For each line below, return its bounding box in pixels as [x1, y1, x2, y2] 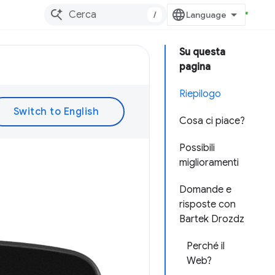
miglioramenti [179, 157, 239, 169]
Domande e [179, 184, 231, 196]
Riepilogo [179, 88, 221, 100]
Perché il [187, 240, 225, 252]
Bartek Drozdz [179, 213, 244, 225]
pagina [179, 61, 211, 73]
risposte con [179, 198, 236, 211]
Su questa [179, 46, 225, 58]
